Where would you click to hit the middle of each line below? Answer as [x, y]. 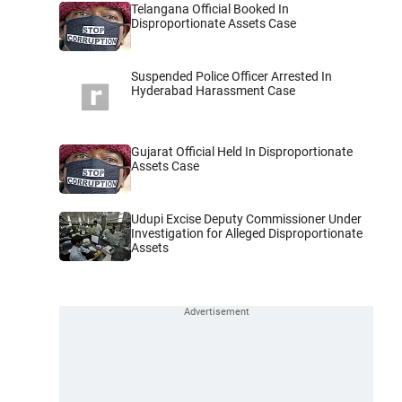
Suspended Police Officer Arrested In [232, 76]
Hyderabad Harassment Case [213, 90]
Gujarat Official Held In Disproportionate [242, 152]
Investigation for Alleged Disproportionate [247, 234]
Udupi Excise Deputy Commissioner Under [246, 219]
